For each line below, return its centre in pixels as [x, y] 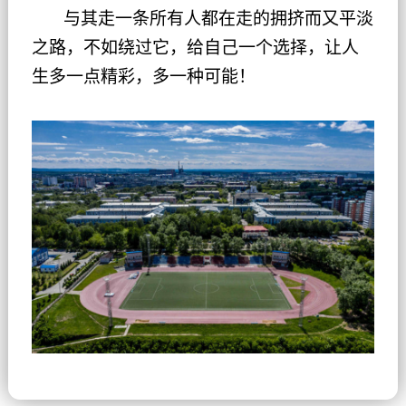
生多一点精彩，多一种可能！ [143, 76]
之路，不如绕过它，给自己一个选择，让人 [195, 47]
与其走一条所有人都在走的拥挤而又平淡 [218, 18]
